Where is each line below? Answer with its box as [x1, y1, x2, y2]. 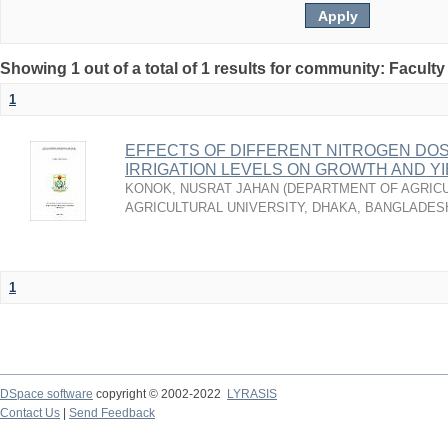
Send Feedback [69, 406, 155, 420]
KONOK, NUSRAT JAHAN [125, 181, 279, 196]
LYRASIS [227, 387, 277, 401]
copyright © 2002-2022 [93, 387, 227, 401]
